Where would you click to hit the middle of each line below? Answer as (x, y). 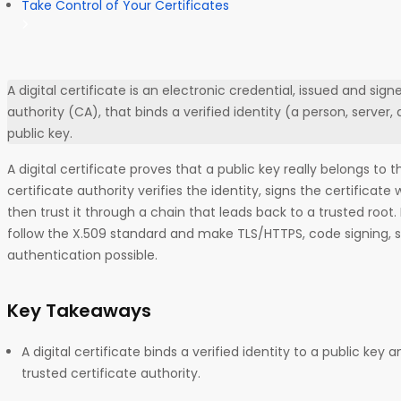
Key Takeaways (81, 310)
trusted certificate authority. (113, 373)
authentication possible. (84, 255)
